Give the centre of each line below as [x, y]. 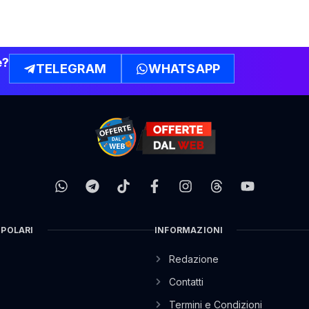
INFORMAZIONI [189, 230]
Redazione [193, 259]
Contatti [186, 281]
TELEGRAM [71, 69]
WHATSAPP [184, 69]
